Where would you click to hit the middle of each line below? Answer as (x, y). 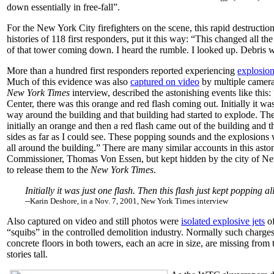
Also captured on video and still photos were (94, 221)
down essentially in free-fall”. (63, 7)
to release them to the (49, 170)
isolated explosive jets (223, 221)
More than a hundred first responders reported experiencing (122, 71)
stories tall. (27, 254)
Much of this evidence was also (68, 82)
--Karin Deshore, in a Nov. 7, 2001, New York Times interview (127, 201)
